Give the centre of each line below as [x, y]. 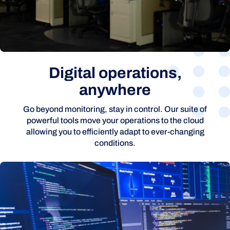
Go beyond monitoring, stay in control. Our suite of [115, 109]
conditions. [115, 143]
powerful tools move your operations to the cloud [115, 120]
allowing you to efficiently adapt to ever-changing [115, 131]
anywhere [115, 90]
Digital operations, [115, 73]
